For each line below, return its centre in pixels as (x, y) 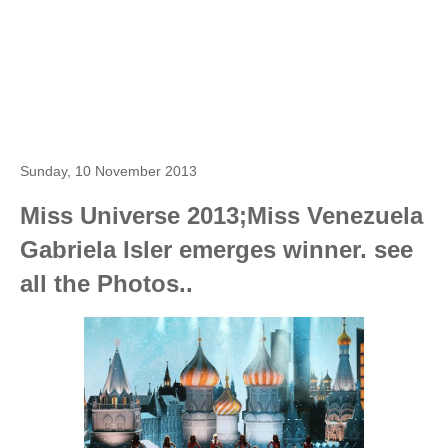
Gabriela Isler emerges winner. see (216, 249)
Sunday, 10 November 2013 (108, 171)
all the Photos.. (106, 283)
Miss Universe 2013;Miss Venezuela (221, 215)
